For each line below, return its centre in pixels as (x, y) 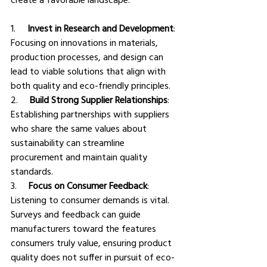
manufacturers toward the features (85, 229)
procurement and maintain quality (80, 157)
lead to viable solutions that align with (89, 71)
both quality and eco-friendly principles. (91, 86)
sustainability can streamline (69, 143)
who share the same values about (80, 128)
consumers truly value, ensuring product (92, 243)
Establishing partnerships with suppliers (91, 114)
